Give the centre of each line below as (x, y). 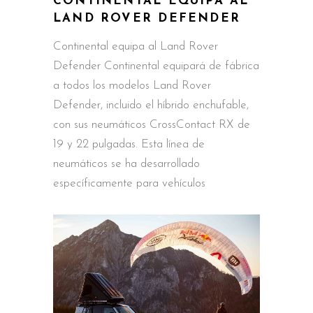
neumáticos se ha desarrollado (126, 164)
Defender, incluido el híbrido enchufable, (151, 105)
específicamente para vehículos (129, 184)
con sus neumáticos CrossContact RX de (152, 125)
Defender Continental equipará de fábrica (156, 66)
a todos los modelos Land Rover (132, 86)
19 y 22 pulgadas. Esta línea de (129, 145)
